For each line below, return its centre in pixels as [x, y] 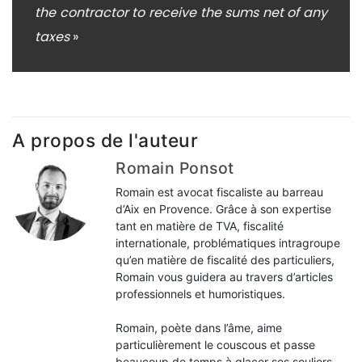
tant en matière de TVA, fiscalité [200, 226]
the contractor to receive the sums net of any [181, 13]
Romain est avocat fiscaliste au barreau [219, 192]
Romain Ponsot [175, 168]
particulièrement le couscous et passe [215, 345]
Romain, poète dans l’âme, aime [199, 328]
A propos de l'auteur [105, 141]
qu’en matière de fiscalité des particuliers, [225, 260]
